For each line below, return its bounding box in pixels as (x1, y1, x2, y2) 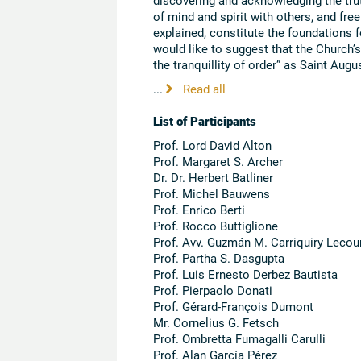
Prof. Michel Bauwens (152, 185, 270, 201)
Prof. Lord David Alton (152, 136, 272, 153)
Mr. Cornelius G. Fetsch (152, 313, 279, 330)
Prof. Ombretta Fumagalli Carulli (152, 330, 326, 346)
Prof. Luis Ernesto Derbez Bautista (152, 265, 338, 282)
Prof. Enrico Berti (152, 201, 245, 218)
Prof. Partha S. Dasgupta (152, 249, 284, 266)
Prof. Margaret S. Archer (152, 152, 283, 169)
